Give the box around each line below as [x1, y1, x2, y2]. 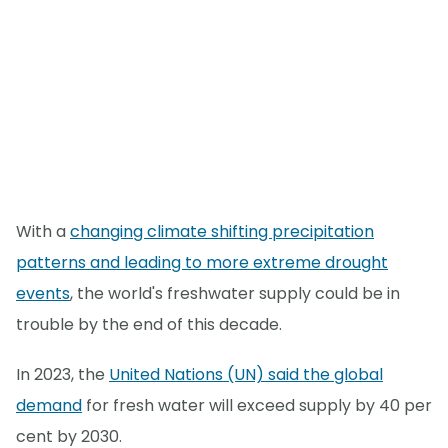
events [16, 282, 70, 306]
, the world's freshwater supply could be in [70, 282, 400, 306]
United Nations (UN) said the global [109, 363, 383, 387]
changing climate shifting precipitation [70, 220, 374, 244]
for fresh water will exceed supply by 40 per [82, 394, 432, 418]
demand [16, 394, 82, 418]
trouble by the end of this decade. [16, 313, 282, 337]
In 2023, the [16, 363, 109, 387]
